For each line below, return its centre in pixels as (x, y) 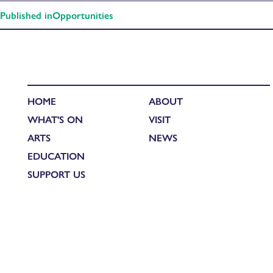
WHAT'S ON (55, 119)
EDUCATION (56, 156)
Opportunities (83, 15)
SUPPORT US (56, 174)
